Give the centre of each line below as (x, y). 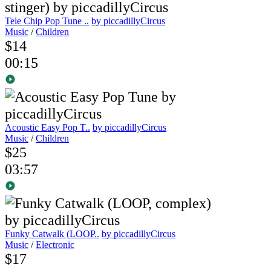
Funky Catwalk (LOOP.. (52, 234)
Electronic (55, 245)
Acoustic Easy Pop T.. (47, 128)
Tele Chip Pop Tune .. (47, 21)
